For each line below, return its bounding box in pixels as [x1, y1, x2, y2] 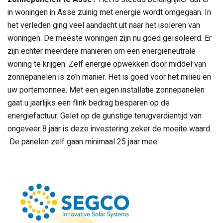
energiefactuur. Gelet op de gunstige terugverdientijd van [7, 110, 202, 122]
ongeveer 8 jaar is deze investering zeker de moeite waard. [7, 123, 212, 135]
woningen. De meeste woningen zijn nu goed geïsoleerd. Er [7, 32, 212, 45]
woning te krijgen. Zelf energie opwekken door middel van [7, 58, 206, 71]
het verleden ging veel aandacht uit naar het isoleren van [7, 19, 200, 32]
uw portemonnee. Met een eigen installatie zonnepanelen [7, 84, 205, 97]
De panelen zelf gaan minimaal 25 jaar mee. [7, 136, 159, 148]
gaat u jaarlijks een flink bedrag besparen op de [7, 97, 170, 110]
